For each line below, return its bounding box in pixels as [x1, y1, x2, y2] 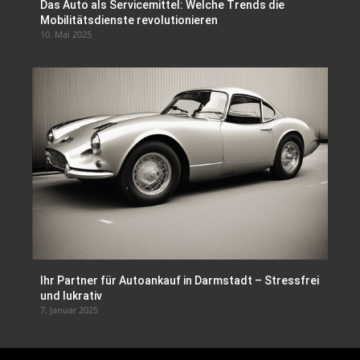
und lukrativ [40, 288, 102, 302]
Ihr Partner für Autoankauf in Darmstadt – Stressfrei [40, 273, 319, 287]
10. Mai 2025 [40, 27, 92, 40]
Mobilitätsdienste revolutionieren [40, 13, 218, 27]
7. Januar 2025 [40, 303, 98, 316]
